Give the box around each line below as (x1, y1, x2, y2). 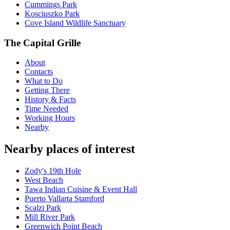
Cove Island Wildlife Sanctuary (25, 18, 126, 27)
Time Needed (25, 104, 68, 113)
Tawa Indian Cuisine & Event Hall (25, 185, 137, 194)
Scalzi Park (25, 203, 61, 213)
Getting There (25, 86, 70, 95)
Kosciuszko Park (25, 9, 80, 18)
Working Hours (25, 113, 75, 123)
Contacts (25, 67, 53, 76)
